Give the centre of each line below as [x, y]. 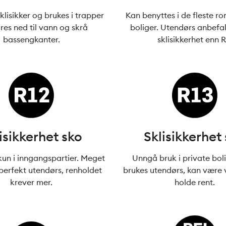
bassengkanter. [31, 39]
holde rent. [194, 182]
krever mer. [32, 182]
